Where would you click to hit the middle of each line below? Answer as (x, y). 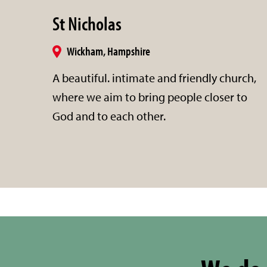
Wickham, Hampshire (108, 51)
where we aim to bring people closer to (150, 97)
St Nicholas (87, 23)
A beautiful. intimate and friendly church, (154, 77)
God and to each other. (109, 116)
